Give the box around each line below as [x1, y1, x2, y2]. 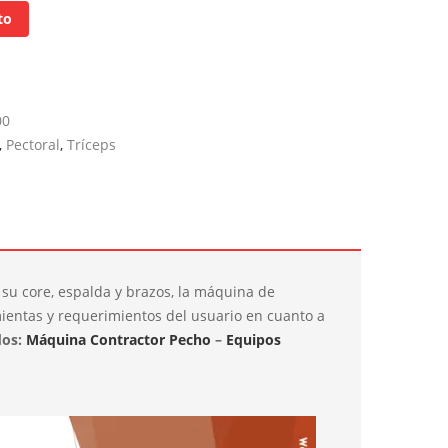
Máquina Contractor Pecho [26, 330, 211, 349]
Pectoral [6, 135, 60, 154]
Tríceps [67, 135, 116, 154]
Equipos [226, 330, 281, 349]
